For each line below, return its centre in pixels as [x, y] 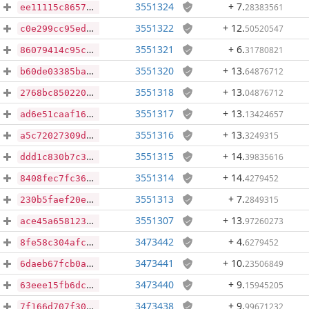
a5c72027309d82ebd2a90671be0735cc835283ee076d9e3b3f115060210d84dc [53, 136]
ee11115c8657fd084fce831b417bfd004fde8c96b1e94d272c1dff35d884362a [53, 7]
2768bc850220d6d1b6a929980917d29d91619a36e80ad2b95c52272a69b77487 [53, 93]
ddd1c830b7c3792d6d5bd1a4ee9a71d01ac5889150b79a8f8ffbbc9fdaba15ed [53, 157]
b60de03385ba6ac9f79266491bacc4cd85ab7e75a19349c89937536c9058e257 [53, 71]
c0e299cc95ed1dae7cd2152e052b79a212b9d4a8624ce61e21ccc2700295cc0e [53, 29]
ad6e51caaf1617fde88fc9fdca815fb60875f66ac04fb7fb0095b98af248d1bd [53, 114]
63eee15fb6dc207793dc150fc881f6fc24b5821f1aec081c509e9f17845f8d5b [53, 285]
